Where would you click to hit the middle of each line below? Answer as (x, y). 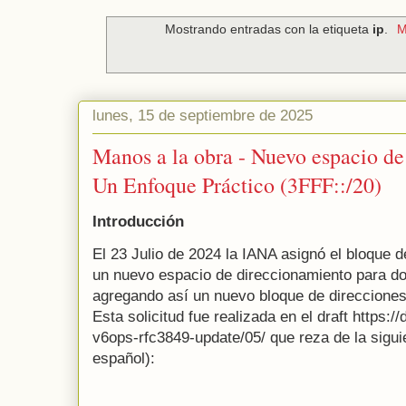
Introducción (138, 221)
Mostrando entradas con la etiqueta (269, 29)
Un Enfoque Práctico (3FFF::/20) (237, 184)
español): (124, 358)
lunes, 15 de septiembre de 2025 (203, 116)
